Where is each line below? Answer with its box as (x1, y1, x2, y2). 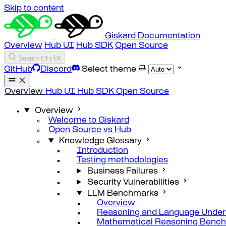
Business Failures (87, 168, 158, 176)
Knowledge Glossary (59, 138, 142, 145)
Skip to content (4, 5, 64, 13)
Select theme (82, 66, 136, 74)
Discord (40, 66, 72, 74)
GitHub (4, 66, 32, 74)
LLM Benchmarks (87, 190, 158, 198)
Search (18, 54, 39, 62)
